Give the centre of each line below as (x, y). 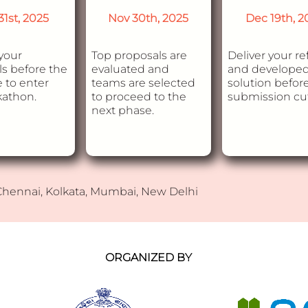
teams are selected (143, 83)
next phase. (122, 110)
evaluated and (130, 69)
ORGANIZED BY (148, 257)
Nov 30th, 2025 (148, 18)
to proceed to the (139, 97)
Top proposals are (139, 55)
